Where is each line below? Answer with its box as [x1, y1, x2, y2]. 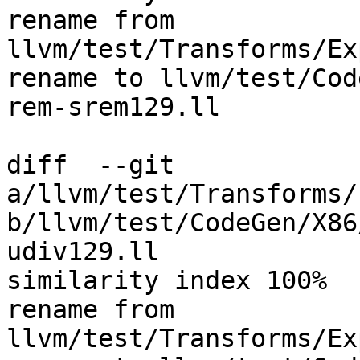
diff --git [6, 150, 174, 180]
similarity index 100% [6, 266, 327, 296]
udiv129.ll [6, 237, 159, 267]
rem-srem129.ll [6, 92, 220, 122]
